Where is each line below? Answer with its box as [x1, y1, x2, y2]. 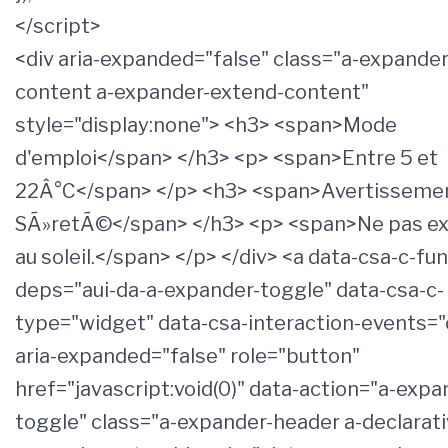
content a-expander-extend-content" [15, 80, 369, 105]
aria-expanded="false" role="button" [15, 344, 360, 369]
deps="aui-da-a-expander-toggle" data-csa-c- [15, 278, 444, 303]
